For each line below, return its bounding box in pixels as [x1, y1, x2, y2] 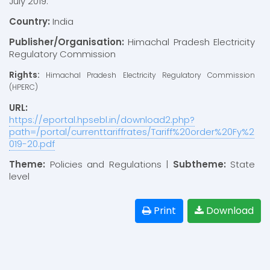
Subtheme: [172, 158, 226, 171]
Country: [9, 15, 50, 28]
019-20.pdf [9, 137, 55, 151]
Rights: [9, 69, 40, 81]
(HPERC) [9, 82, 38, 93]
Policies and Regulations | [45, 158, 173, 171]
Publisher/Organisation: [9, 36, 124, 49]
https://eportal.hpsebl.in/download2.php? [9, 113, 195, 127]
